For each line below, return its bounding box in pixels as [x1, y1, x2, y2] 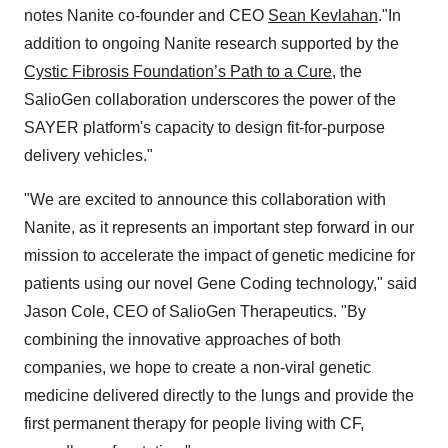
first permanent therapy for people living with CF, [24, 415, 364, 433]
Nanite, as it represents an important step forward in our [24, 219, 414, 237]
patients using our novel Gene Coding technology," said [24, 275, 417, 293]
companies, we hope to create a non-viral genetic [24, 359, 371, 377]
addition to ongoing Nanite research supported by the [24, 35, 399, 53]
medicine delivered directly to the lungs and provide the [24, 387, 414, 405]
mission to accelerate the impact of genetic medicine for [24, 247, 415, 265]
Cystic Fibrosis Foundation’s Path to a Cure [24, 63, 332, 81]
